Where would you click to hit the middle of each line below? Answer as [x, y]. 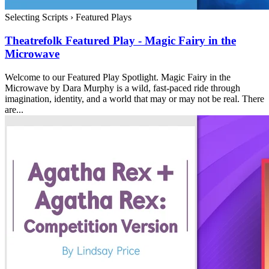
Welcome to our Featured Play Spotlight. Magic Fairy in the [118, 77]
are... [14, 109]
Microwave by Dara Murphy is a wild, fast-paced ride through [122, 88]
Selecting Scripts [38, 17]
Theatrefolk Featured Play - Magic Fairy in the [120, 40]
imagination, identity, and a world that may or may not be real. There [134, 98]
